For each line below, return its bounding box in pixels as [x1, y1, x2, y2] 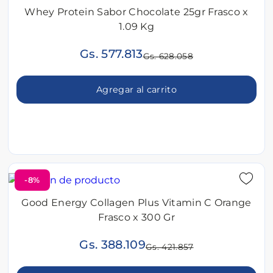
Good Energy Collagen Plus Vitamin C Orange [21, 197, 252, 209]
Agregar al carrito [96, 84, 177, 96]
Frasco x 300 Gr [98, 211, 175, 224]
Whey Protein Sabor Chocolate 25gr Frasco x [24, 6, 249, 18]
